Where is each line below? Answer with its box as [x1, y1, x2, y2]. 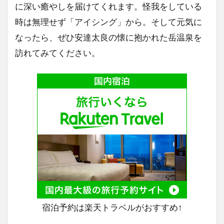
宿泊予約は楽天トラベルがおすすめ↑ [41, 201, 182, 212]
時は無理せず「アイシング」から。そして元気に [15, 16, 202, 27]
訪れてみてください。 [15, 47, 100, 58]
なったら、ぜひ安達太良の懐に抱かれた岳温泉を [15, 31, 202, 42]
